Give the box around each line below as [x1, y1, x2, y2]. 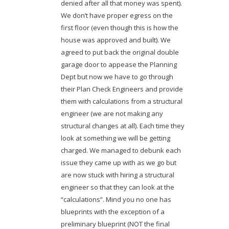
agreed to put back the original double [60, 47, 179, 57]
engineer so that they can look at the [60, 182, 174, 192]
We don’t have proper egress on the [60, 10, 173, 20]
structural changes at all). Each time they [60, 121, 185, 130]
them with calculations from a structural [60, 96, 182, 106]
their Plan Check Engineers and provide [60, 84, 183, 94]
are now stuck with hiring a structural [60, 170, 174, 179]
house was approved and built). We [60, 35, 171, 44]
